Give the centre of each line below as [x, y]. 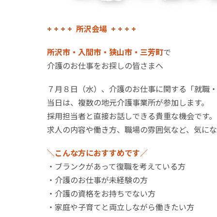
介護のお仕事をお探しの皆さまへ [105, 65]
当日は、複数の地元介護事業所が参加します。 [128, 102]
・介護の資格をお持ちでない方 [101, 193]
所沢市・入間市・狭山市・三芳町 [105, 52]
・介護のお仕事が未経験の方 [97, 180]
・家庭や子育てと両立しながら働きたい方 [121, 207]
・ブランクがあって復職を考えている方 [116, 166]
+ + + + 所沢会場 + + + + [92, 29]
